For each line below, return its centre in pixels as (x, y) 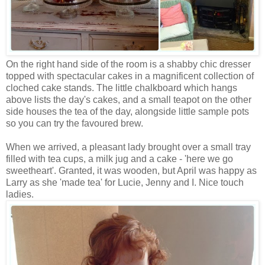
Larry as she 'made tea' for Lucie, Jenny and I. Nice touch (125, 182)
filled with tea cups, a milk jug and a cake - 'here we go (119, 159)
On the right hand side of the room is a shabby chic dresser (128, 64)
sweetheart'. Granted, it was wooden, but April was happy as (131, 170)
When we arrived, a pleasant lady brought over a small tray (128, 147)
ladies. (20, 194)
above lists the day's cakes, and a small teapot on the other (129, 99)
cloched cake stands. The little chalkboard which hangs (122, 88)
